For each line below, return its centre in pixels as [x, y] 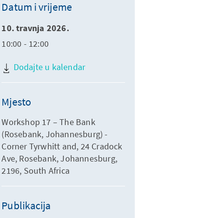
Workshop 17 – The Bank [48, 122]
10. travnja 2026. [35, 28]
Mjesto [16, 102]
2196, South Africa [36, 171]
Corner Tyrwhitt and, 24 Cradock [62, 146]
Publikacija [26, 205]
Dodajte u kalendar [48, 67]
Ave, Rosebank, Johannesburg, [59, 158]
